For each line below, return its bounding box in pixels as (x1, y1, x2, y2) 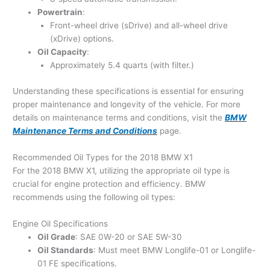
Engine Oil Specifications (13, 218, 108, 228)
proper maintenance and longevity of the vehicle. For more (13, 99, 241, 109)
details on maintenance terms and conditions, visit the (13, 112, 223, 122)
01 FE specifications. (37, 258, 118, 268)
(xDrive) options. (49, 34, 114, 44)
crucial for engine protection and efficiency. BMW (13, 178, 206, 189)
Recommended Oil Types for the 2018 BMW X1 (13, 152, 193, 162)
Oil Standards (37, 245, 94, 255)
